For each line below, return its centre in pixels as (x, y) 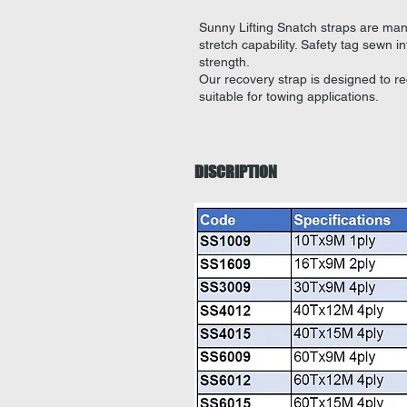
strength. (224, 62)
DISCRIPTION (236, 172)
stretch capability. (250, 45)
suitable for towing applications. (289, 96)
